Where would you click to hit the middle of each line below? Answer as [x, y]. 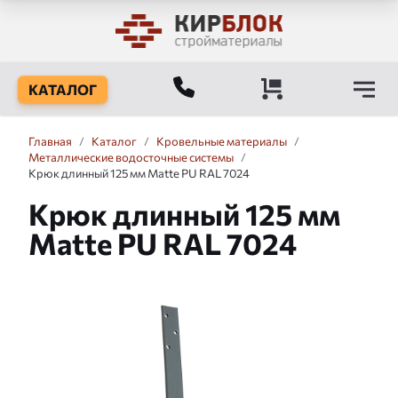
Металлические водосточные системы [131, 157]
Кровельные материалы [222, 141]
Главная [50, 141]
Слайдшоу [63, 295]
